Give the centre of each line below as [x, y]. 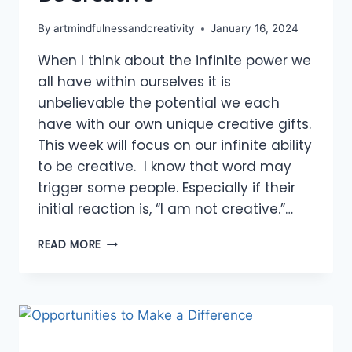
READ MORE [70, 245]
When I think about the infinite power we [174, 61]
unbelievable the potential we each [159, 103]
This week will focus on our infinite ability [175, 146]
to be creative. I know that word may [165, 167]
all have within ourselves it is [134, 82]
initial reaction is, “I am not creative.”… [165, 209]
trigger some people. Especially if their [167, 188]
